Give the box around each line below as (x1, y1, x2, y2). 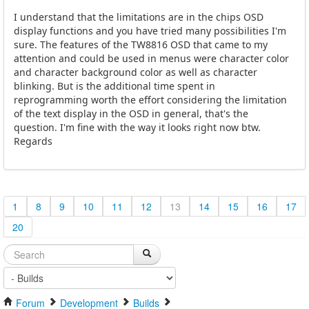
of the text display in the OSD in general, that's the (14, 107, 248, 121)
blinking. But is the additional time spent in (14, 79, 215, 93)
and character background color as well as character (14, 66, 257, 79)
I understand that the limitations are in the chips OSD (14, 10, 263, 24)
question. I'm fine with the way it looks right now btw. (14, 121, 261, 134)
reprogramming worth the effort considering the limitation (14, 93, 287, 107)
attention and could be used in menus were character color (14, 52, 289, 66)
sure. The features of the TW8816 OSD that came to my (14, 38, 268, 52)
